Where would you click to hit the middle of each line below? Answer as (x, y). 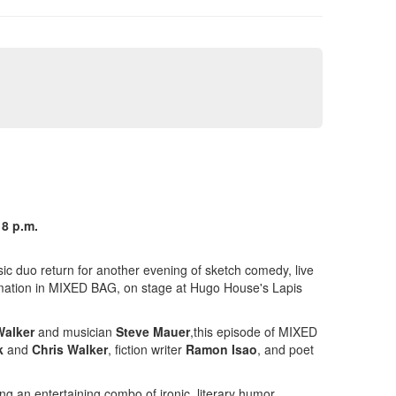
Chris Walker (70, 350)
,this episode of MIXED (254, 332)
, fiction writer (147, 350)
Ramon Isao (221, 350)
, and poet (286, 350)
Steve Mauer (153, 332)
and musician (75, 332)
